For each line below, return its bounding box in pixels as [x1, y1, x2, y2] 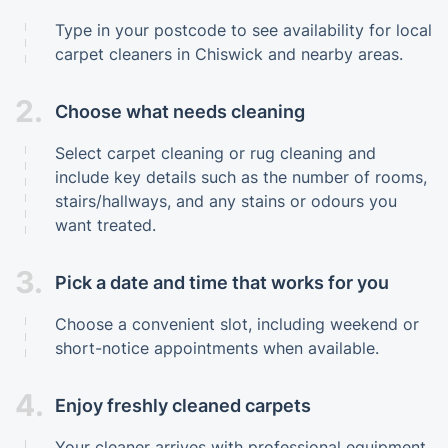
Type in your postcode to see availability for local [55, 20, 432, 40]
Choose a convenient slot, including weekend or [55, 314, 419, 334]
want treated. [55, 215, 156, 235]
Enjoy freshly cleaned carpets [55, 394, 311, 416]
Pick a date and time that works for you [55, 271, 389, 293]
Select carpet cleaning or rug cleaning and [55, 143, 376, 163]
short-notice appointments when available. [55, 338, 379, 358]
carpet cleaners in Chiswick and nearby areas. [55, 44, 403, 64]
